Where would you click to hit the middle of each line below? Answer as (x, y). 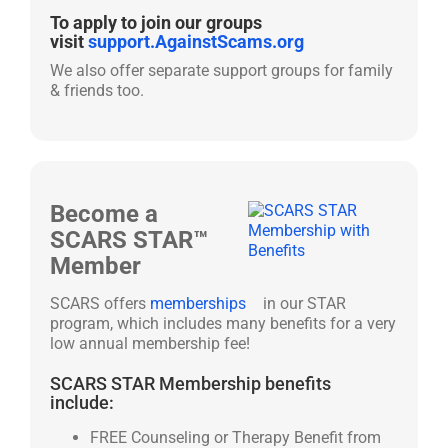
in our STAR (302, 303)
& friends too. (97, 90)
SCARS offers (100, 303)
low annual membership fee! (150, 343)
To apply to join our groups (156, 22)
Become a (104, 214)
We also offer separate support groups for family (221, 70)
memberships (198, 303)
